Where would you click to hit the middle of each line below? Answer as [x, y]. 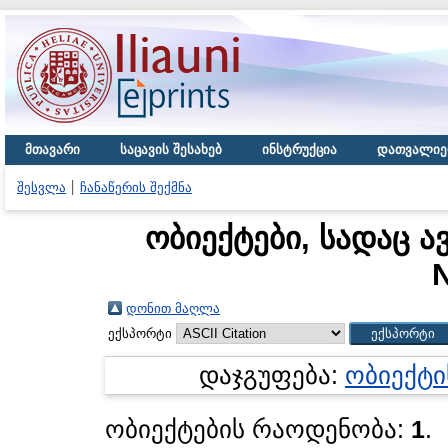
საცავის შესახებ [171, 149]
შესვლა [41, 187]
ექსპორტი [142, 333]
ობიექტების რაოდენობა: [258, 429]
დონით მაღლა [173, 308]
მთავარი [52, 149]
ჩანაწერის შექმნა [136, 187]
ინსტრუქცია [299, 149]
